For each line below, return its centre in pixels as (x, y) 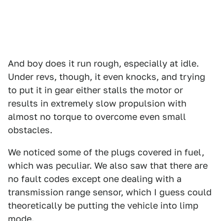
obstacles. (30, 130)
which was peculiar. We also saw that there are (108, 165)
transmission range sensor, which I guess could (110, 192)
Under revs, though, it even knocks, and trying (107, 76)
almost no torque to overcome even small (97, 116)
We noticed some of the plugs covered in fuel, (106, 152)
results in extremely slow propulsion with (97, 103)
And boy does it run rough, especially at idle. (103, 63)
